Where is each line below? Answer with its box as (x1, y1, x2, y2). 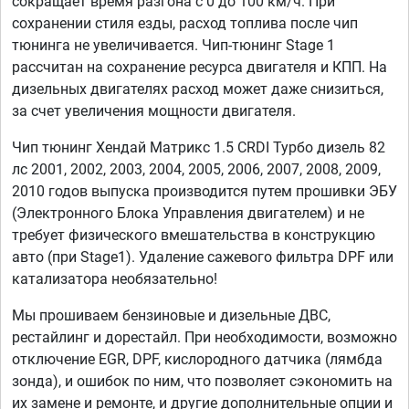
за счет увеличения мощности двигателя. (12, 102, 296, 121)
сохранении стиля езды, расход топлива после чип (12, 15, 358, 33)
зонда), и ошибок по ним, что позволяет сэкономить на (12, 372, 393, 391)
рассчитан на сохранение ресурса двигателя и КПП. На (12, 58, 387, 77)
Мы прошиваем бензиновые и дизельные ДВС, (12, 307, 330, 325)
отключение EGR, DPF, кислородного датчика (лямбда (12, 351, 383, 369)
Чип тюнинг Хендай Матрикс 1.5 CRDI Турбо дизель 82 (12, 139, 385, 157)
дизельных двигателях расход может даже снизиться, (12, 80, 383, 99)
